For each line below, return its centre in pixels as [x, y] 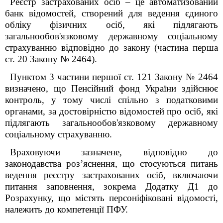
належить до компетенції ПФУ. [66, 209]
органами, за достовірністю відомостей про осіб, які [111, 111]
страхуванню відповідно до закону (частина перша [111, 48]
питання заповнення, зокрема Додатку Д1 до [111, 186]
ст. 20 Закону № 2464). [51, 59]
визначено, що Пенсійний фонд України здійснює [111, 88]
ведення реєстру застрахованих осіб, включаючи [111, 175]
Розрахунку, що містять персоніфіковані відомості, [111, 198]
